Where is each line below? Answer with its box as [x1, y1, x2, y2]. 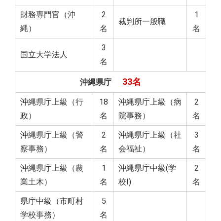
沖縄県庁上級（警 [20, 130, 83, 140]
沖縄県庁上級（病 [118, 97, 182, 107]
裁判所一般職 [118, 16, 166, 26]
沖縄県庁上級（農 [20, 163, 83, 173]
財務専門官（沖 [20, 9, 75, 19]
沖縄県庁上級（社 [118, 130, 182, 140]
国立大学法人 [20, 49, 68, 59]
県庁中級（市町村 [20, 196, 83, 206]
